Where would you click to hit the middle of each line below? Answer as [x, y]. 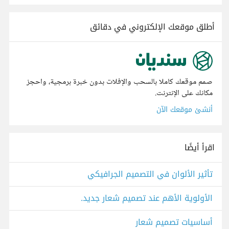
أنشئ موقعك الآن [185, 110]
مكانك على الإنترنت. [184, 94]
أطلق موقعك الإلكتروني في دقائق [152, 27]
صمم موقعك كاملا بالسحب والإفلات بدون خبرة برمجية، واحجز [120, 82]
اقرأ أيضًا [200, 148]
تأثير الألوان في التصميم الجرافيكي [150, 174]
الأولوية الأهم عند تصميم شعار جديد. [147, 198]
